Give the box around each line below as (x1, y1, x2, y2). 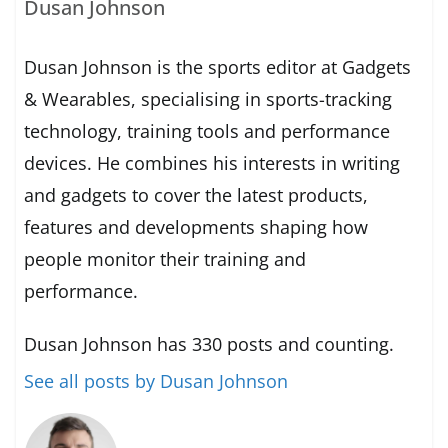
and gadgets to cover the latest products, (24, 183, 369, 208)
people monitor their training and (24, 247, 307, 272)
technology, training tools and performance (24, 119, 391, 144)
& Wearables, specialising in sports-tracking (24, 87, 393, 112)
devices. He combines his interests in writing (24, 151, 401, 176)
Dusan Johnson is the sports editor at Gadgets (24, 55, 412, 80)
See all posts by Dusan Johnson (24, 369, 289, 394)
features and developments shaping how (24, 215, 369, 240)
